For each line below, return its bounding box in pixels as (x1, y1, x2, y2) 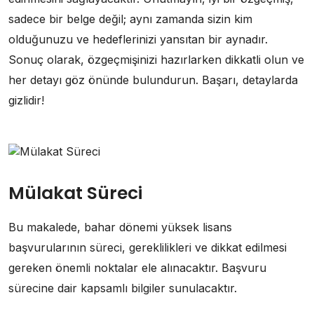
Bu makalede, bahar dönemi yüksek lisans (8, 220, 232, 234)
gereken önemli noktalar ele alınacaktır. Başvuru (8, 261, 266, 275)
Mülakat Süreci (8, 181, 142, 205)
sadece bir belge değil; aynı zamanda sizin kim (8, 12, 252, 26)
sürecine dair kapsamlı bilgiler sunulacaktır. (8, 281, 237, 295)
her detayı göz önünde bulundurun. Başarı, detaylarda (8, 73, 298, 87)
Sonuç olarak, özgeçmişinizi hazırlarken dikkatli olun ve (8, 53, 304, 67)
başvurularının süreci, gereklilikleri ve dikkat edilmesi (8, 240, 287, 254)
